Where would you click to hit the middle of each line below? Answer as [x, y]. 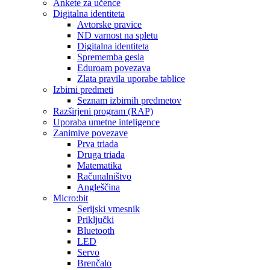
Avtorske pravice [109, 24]
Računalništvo [104, 176]
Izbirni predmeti [83, 89]
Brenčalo [94, 263]
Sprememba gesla [111, 57]
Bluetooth [96, 231]
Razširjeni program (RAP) [103, 111]
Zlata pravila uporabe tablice [131, 79]
